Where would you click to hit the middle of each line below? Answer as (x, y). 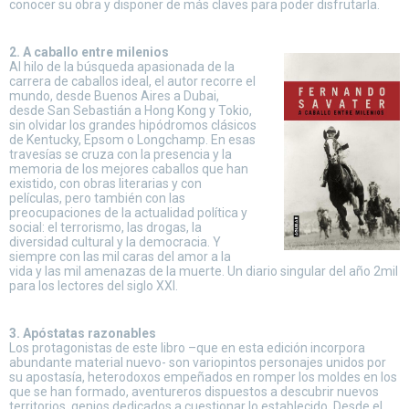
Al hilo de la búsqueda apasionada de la (122, 67)
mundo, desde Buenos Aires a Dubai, (114, 96)
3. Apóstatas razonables (83, 333)
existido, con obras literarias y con (105, 184)
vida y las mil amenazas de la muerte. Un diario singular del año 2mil (204, 271)
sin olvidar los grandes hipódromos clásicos (133, 125)
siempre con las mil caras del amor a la (120, 257)
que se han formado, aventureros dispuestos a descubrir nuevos (194, 392)
